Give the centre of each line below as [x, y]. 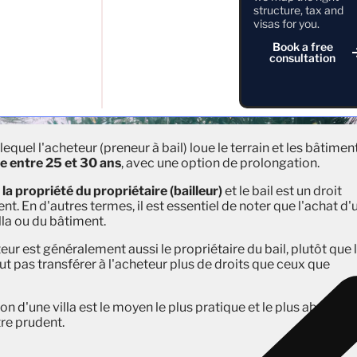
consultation [302, 58]
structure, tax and [298, 10]
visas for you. [286, 24]
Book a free [302, 47]
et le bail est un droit [282, 191]
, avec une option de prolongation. [220, 163]
